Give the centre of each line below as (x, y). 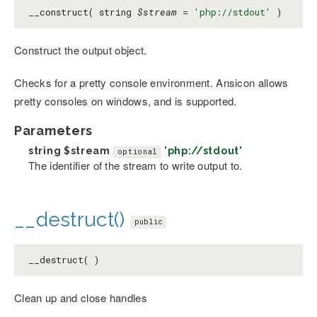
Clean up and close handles (81, 298)
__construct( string (83, 12)
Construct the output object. (81, 50)
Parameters (53, 131)
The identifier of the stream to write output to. (136, 166)
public (148, 221)
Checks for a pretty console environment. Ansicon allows (151, 83)
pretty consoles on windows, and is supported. (126, 101)
